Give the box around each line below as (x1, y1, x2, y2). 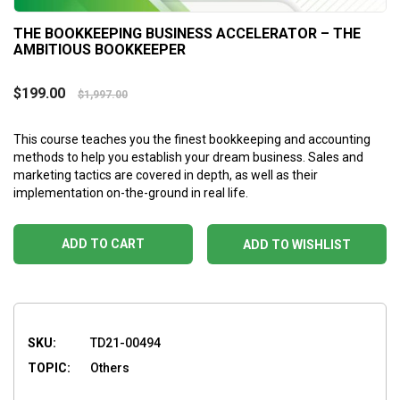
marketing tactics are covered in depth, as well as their (13, 167, 318, 182)
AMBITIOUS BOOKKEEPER (13, 40, 186, 58)
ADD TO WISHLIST (243, 237, 351, 252)
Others (90, 360, 129, 375)
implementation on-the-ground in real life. (13, 185, 248, 200)
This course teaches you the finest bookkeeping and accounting (13, 131, 371, 146)
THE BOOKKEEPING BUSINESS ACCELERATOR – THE (13, 24, 361, 42)
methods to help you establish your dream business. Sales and (13, 149, 363, 164)
